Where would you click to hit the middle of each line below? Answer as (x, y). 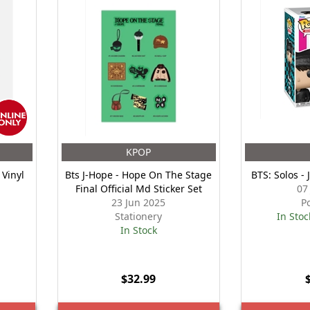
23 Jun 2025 (139, 202)
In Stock (138, 230)
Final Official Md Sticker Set (138, 189)
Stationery (139, 216)
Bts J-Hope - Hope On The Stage (139, 175)
